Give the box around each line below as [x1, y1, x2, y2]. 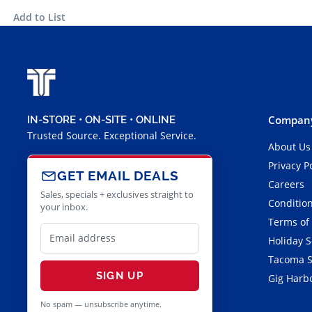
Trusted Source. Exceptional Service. [27, 128, 196, 142]
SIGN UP [95, 269, 144, 282]
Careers [267, 177, 304, 191]
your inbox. [40, 201, 88, 213]
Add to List [13, 10, 65, 24]
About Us [267, 139, 311, 153]
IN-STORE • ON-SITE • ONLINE [27, 113, 175, 126]
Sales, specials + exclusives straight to [40, 188, 194, 201]
